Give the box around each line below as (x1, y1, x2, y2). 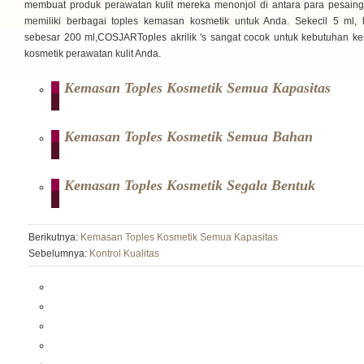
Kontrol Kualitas (89, 248, 159, 259)
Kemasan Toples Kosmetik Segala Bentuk (64, 177, 315, 193)
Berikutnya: (28, 232, 80, 243)
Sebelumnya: (28, 248, 89, 259)
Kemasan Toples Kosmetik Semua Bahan (64, 128, 313, 145)
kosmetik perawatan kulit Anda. (24, 48, 161, 59)
